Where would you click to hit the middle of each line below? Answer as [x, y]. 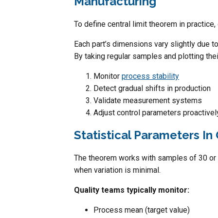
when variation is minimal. [117, 170]
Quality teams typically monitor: [132, 190]
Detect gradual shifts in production [152, 88]
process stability [150, 76]
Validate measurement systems [148, 100]
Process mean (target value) [142, 210]
